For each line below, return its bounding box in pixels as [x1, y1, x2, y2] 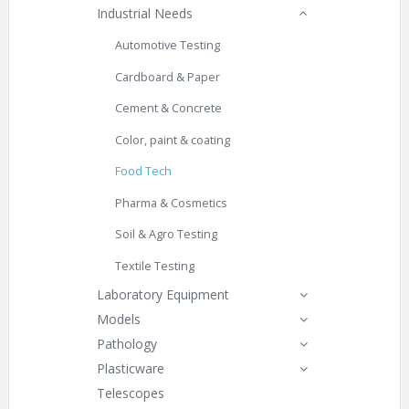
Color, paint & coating [115, 131, 230, 148]
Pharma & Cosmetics [115, 194, 227, 211]
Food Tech [115, 163, 172, 180]
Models [97, 309, 141, 328]
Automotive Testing [115, 37, 220, 54]
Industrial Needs [97, 5, 193, 23]
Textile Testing [115, 257, 194, 274]
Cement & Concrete [115, 100, 222, 117]
